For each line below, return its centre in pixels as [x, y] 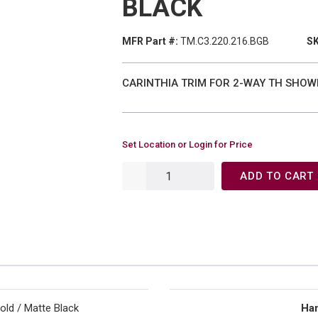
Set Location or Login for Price [187, 144]
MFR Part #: [150, 41]
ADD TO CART [277, 176]
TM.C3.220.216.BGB [225, 41]
